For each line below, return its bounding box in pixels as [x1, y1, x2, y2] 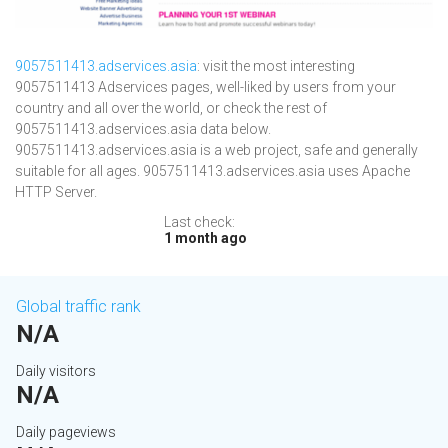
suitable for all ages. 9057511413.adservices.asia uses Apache [15, 163, 410, 180]
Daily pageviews [16, 424, 116, 441]
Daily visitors [16, 363, 96, 380]
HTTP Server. [15, 184, 97, 201]
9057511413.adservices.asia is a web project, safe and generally [15, 142, 418, 159]
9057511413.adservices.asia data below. [15, 121, 271, 138]
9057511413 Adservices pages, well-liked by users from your [15, 79, 396, 96]
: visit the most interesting [197, 58, 355, 75]
